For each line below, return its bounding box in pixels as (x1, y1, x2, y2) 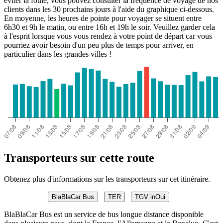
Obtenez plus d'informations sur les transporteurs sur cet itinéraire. (4, 174, 210, 183)
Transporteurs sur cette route (4, 151, 154, 164)
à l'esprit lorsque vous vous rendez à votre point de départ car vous (4, 32, 212, 41)
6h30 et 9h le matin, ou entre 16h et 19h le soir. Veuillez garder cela (4, 23, 215, 32)
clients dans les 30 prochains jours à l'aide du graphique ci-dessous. (4, 5, 214, 14)
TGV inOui (135, 193, 165, 201)
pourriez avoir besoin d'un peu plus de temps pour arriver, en (4, 41, 194, 50)
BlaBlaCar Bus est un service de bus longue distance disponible (4, 210, 204, 219)
